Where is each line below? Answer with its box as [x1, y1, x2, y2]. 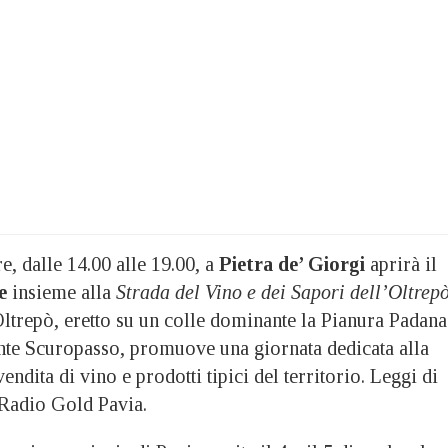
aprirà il [365, 252, 437, 275]
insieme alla [7, 280, 116, 303]
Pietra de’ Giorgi [219, 252, 365, 275]
